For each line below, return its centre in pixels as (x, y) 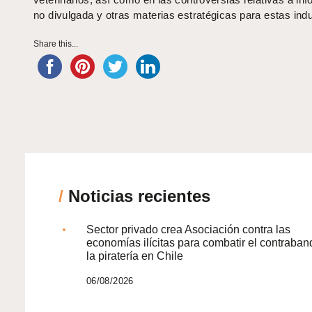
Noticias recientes (137, 196)
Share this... (56, 44)
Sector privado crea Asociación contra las (188, 230)
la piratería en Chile (135, 256)
